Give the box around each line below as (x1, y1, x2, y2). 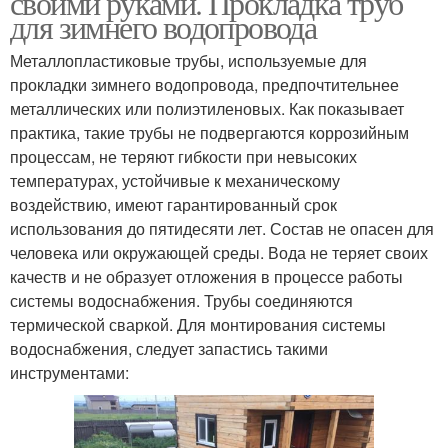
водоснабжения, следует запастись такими (10, 337, 328, 360)
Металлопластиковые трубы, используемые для (10, 49, 367, 72)
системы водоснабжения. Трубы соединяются (10, 289, 353, 312)
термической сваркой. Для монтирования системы (10, 313, 386, 336)
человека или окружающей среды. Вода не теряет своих (10, 241, 428, 264)
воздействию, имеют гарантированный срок (10, 193, 337, 216)
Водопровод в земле (42, 79, 192, 99)
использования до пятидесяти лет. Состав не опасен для (10, 217, 434, 240)
